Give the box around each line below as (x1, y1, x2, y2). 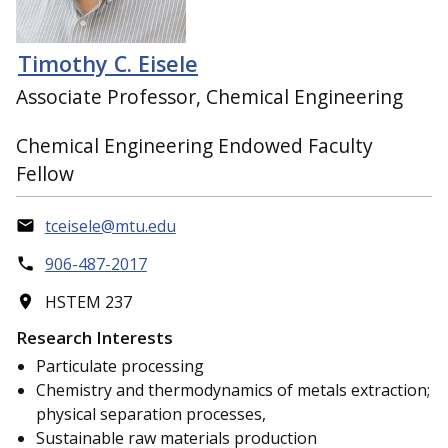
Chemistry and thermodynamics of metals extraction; (36, 379, 430, 402)
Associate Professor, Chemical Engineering (16, 82, 403, 110)
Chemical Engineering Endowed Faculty (16, 131, 373, 159)
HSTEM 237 (44, 290, 132, 313)
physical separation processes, (36, 403, 266, 426)
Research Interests (16, 326, 173, 350)
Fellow (16, 159, 74, 187)
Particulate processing (36, 355, 204, 378)
